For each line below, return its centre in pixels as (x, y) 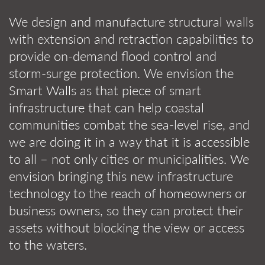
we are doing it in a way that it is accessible (129, 142)
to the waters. (48, 245)
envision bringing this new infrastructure (121, 176)
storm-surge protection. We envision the (121, 73)
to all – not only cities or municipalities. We (129, 159)
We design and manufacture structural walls (131, 22)
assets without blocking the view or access (127, 227)
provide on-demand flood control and (113, 56)
